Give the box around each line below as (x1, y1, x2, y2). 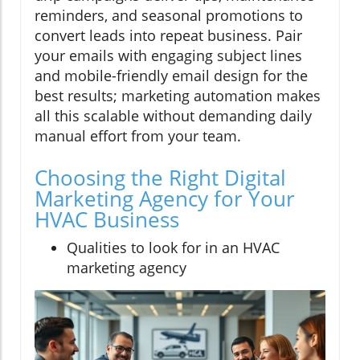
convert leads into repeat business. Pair (35, 25, 302, 45)
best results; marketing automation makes (35, 85, 321, 105)
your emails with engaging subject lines (35, 45, 302, 65)
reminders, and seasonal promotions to (35, 5, 303, 25)
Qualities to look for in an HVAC (67, 237, 280, 257)
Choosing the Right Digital (35, 162, 286, 192)
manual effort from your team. (35, 125, 241, 145)
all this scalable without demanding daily (35, 105, 312, 125)
